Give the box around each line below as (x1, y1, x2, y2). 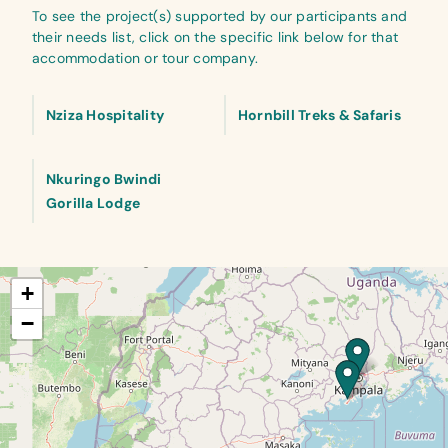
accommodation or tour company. (32, 49, 259, 67)
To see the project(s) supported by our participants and (32, 7, 408, 25)
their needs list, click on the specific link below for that (32, 28, 399, 46)
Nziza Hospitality (46, 106, 165, 124)
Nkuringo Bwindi (46, 170, 162, 188)
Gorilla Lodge (46, 194, 141, 212)
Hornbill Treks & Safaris (238, 106, 401, 124)
